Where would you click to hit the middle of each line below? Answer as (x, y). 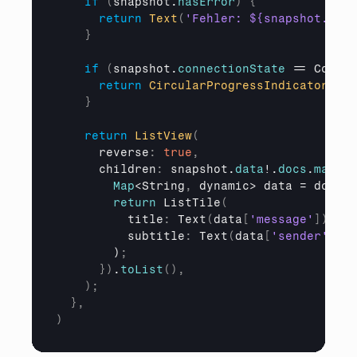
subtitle (156, 237)
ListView (163, 136)
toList (142, 270)
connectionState (231, 69)
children (127, 170)
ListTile (188, 203)
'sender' (300, 237)
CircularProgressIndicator (239, 86)
